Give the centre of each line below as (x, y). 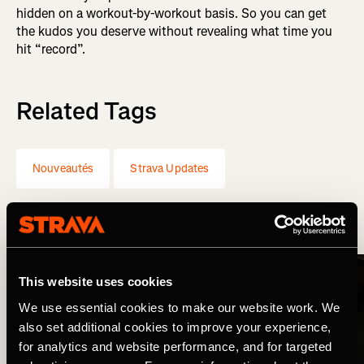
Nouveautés (63, 169)
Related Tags (87, 111)
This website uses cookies (96, 282)
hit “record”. (51, 49)
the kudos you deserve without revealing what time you (174, 31)
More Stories (84, 241)
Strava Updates (170, 169)
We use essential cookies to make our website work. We (180, 307)
